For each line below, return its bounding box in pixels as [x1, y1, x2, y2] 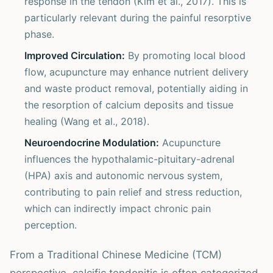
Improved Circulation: [24, 49, 125, 62]
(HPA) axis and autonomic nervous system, [24, 169, 222, 182]
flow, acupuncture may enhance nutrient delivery [24, 66, 249, 78]
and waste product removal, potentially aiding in [24, 82, 248, 94]
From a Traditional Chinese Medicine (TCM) [10, 249, 222, 261]
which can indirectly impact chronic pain [24, 202, 211, 214]
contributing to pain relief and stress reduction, [24, 186, 242, 198]
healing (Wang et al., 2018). [24, 115, 149, 127]
